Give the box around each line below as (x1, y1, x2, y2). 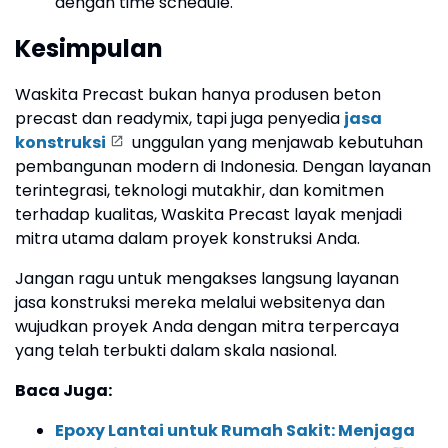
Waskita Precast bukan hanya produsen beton (15, 83, 381, 107)
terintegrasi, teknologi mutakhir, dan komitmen (15, 179, 384, 203)
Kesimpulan (15, 32, 163, 66)
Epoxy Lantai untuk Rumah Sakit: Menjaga (55, 419, 415, 443)
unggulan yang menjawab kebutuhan (128, 131, 423, 155)
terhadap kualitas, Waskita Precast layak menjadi (15, 203, 402, 227)
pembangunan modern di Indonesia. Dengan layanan (15, 155, 431, 179)
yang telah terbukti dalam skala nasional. (15, 339, 337, 363)
